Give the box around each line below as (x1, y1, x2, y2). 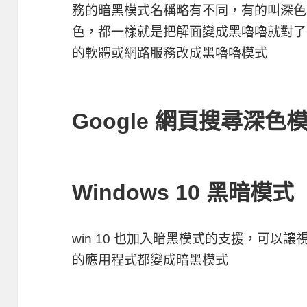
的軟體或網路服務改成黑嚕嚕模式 (72, 45, 268, 60)
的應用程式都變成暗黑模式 (72, 252, 229, 267)
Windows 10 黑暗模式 (72, 180, 295, 205)
